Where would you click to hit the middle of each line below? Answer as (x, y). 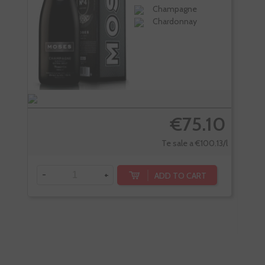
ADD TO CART (180, 175)
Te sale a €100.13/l (195, 143)
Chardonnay (175, 22)
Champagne (175, 9)
